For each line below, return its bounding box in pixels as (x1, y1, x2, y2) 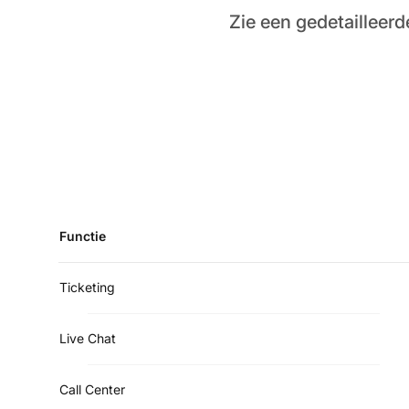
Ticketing (59, 278, 115, 295)
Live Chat (59, 330, 116, 346)
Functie (59, 227, 106, 244)
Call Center (59, 381, 125, 397)
